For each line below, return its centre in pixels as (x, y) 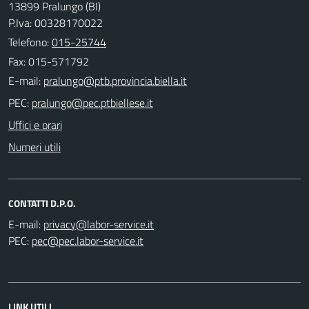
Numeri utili (34, 147)
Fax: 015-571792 (49, 61)
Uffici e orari (35, 124)
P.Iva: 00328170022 (56, 22)
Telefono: (30, 42)
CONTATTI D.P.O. (42, 203)
